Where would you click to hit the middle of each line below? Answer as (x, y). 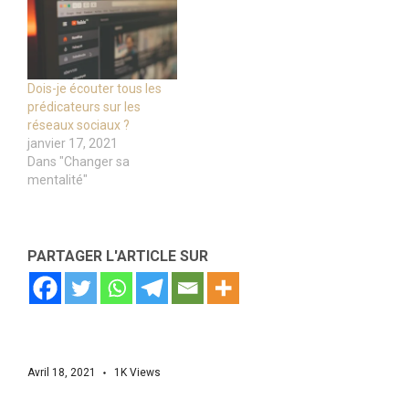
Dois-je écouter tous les (94, 88)
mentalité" (58, 179)
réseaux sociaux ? (79, 125)
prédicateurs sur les (84, 106)
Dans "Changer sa (79, 161)
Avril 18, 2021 (62, 372)
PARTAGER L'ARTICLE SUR (118, 256)
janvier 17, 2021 (73, 143)
